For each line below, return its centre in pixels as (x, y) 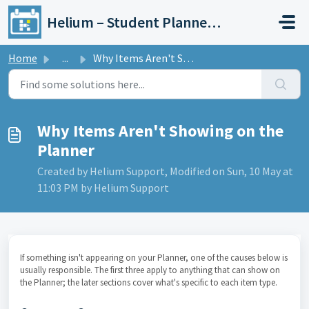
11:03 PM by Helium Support (103, 188)
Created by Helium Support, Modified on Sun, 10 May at (165, 171)
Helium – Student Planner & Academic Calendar (214, 22)
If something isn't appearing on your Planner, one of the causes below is (154, 258)
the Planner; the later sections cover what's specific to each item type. (149, 282)
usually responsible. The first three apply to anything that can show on (150, 270)
